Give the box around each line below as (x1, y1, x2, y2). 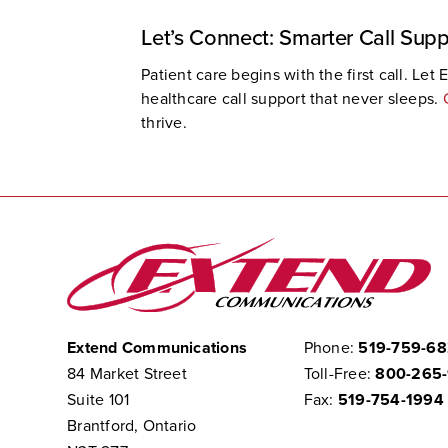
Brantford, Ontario (67, 414, 197, 438)
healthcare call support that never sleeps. (141, 86, 443, 110)
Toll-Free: (303, 362, 376, 386)
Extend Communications (67, 336, 248, 360)
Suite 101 (67, 388, 130, 412)
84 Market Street (67, 362, 187, 386)
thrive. (141, 110, 187, 134)
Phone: (303, 336, 359, 360)
